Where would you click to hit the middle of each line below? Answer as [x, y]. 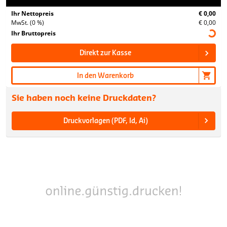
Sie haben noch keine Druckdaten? [84, 99]
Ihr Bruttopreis [33, 33]
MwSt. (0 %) [28, 23]
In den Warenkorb [106, 75]
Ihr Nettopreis [32, 14]
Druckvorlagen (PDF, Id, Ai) [105, 121]
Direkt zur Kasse [106, 53]
